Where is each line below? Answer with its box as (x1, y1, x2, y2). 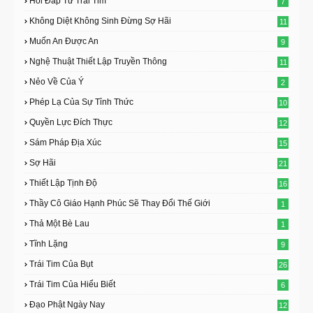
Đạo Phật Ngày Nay (29, 300, 105, 310)
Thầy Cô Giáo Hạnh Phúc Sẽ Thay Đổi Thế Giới (29, 198, 210, 208)
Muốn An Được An (29, 36, 99, 46)
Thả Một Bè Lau (29, 219, 89, 228)
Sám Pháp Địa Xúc (29, 138, 101, 147)
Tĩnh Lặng (29, 239, 68, 249)
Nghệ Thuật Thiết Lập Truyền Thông (29, 57, 167, 66)
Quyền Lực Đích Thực (29, 117, 112, 127)
